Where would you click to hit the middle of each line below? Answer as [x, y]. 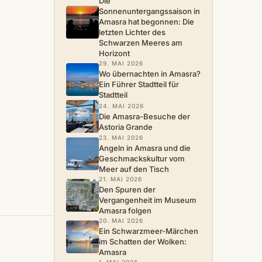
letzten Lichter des [132, 32]
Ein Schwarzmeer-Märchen [149, 231]
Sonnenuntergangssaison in [149, 11]
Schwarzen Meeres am [141, 43]
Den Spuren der [127, 189]
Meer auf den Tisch [134, 169]
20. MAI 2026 [121, 220]
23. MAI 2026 [121, 137]
